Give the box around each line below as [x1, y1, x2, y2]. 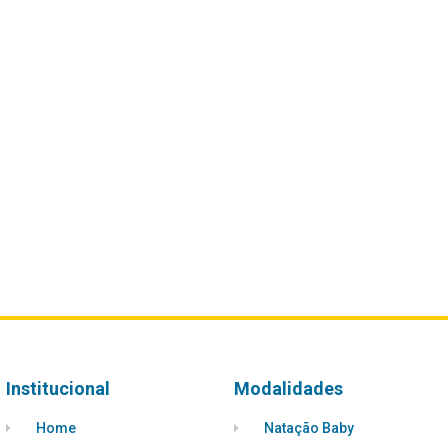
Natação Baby [263, 420, 354, 436]
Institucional [6, 378, 110, 399]
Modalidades [233, 378, 343, 399]
